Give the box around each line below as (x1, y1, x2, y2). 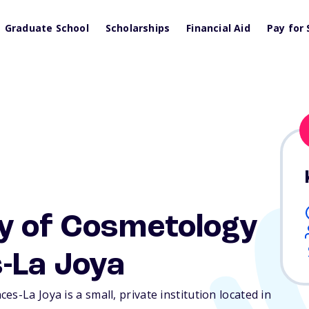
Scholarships (105, 21, 170, 34)
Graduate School (4, 21, 89, 34)
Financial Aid (186, 21, 250, 34)
